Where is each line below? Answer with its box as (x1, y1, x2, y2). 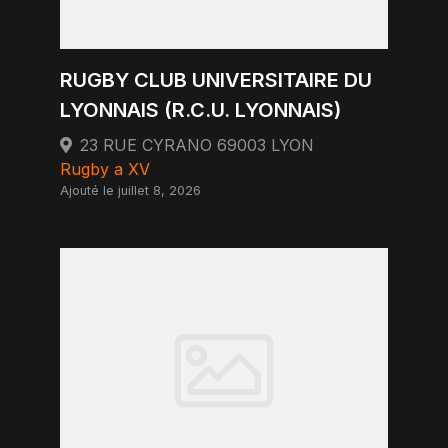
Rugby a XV (60, 159, 150, 179)
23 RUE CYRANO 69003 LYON (80, 135, 314, 155)
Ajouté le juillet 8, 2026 (60, 183, 201, 198)
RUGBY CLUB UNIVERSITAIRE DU (60, 68, 372, 92)
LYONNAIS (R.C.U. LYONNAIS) (60, 98, 341, 122)
